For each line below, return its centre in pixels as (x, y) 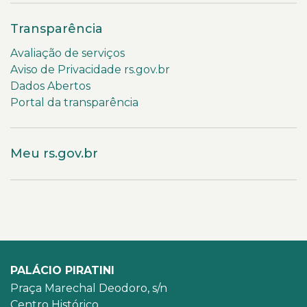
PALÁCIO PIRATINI (62, 271)
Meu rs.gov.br (54, 154)
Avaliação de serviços (67, 53)
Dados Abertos (50, 86)
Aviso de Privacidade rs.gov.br (90, 70)
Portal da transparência (74, 103)
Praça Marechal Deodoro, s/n (89, 288)
